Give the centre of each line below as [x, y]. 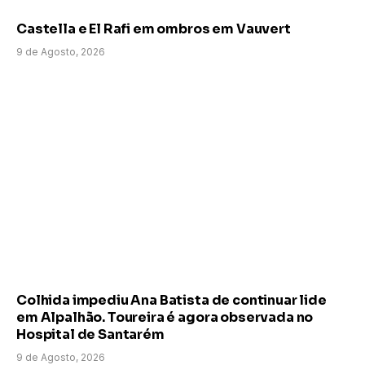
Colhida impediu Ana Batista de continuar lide [172, 300]
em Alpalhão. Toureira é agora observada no [165, 317]
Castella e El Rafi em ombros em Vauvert [154, 29]
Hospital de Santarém [90, 334]
